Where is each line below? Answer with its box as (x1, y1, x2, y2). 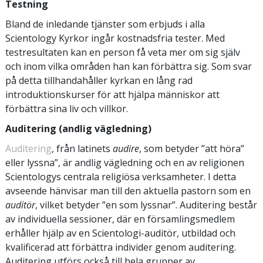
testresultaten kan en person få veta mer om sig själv (5, 45, 240, 59)
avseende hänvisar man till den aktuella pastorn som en (5, 184, 251, 197)
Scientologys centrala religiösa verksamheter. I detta (5, 170, 236, 183)
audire (113, 141, 139, 155)
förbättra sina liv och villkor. (5, 102, 128, 115)
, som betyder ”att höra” (139, 141, 244, 155)
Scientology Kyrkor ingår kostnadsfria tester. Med (5, 31, 225, 45)
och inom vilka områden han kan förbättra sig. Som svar (5, 59, 252, 73)
